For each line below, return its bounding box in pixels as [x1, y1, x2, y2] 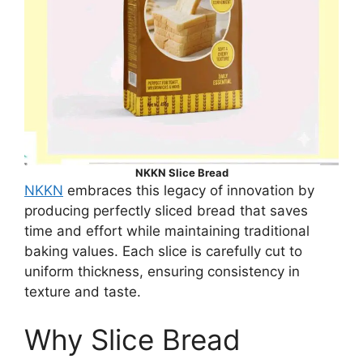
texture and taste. [24, 283, 141, 300]
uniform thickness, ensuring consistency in [24, 263, 300, 280]
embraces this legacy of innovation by [63, 181, 314, 199]
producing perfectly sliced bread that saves [24, 202, 308, 219]
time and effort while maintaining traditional [24, 222, 310, 239]
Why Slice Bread [24, 322, 241, 357]
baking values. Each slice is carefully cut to [24, 242, 302, 259]
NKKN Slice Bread [135, 165, 228, 179]
